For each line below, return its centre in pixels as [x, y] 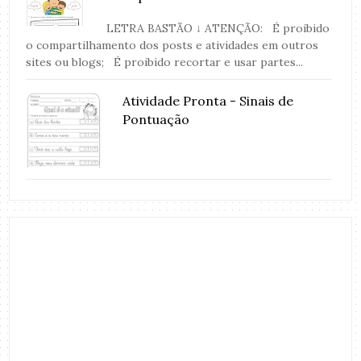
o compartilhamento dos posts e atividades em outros [172, 46]
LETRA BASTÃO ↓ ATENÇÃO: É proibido [218, 29]
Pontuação [156, 120]
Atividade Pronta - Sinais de [208, 101]
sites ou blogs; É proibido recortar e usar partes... [165, 62]
